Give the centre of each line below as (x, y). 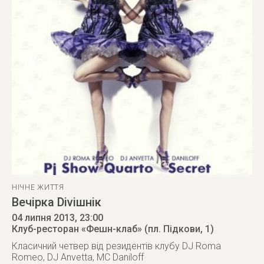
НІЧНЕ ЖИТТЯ (38, 187)
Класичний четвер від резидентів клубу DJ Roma (116, 246)
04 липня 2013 (43, 218)
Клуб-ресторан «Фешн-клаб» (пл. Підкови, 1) (113, 229)
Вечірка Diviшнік (57, 202)
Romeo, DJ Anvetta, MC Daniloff (78, 257)
